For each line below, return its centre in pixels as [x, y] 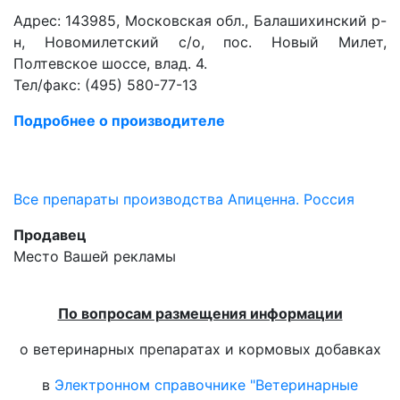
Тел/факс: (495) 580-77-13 [105, 85]
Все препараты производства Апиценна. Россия [184, 199]
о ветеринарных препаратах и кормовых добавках [200, 349]
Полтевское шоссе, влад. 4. [110, 63]
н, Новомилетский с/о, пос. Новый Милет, [200, 42]
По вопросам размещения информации [200, 313]
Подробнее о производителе [119, 121]
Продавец [50, 235]
